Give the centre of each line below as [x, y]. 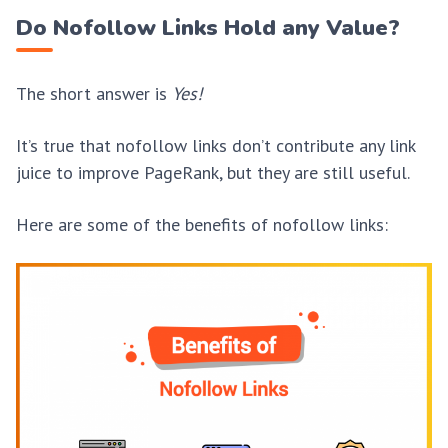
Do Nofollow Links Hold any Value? [208, 27]
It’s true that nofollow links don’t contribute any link [215, 145]
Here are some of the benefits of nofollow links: [202, 225]
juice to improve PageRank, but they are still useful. [215, 172]
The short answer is [94, 93]
